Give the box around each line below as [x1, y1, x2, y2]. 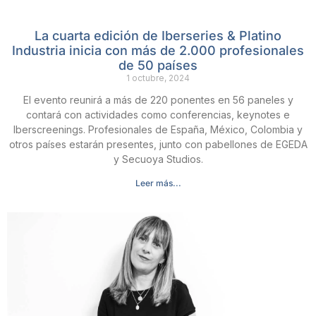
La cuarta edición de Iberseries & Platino [35, 28, 281, 43]
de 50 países [119, 57, 197, 73]
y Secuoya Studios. [113, 152, 203, 165]
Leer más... [135, 177, 181, 188]
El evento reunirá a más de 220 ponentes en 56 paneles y [23, 93, 293, 106]
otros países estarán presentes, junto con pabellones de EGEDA [8, 138, 308, 150]
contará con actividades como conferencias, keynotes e [26, 108, 290, 121]
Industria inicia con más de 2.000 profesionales [12, 42, 304, 58]
